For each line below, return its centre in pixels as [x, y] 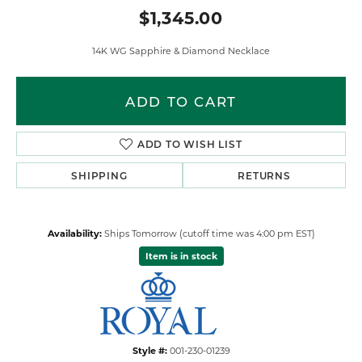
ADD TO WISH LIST [189, 143]
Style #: [149, 350]
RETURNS [264, 175]
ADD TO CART [181, 101]
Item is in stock [181, 255]
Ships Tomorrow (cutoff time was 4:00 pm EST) [209, 233]
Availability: [74, 233]
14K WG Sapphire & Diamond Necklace [181, 50]
